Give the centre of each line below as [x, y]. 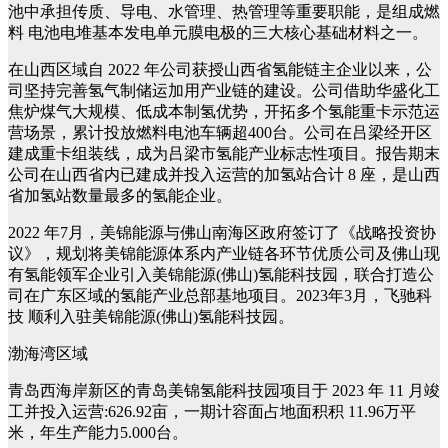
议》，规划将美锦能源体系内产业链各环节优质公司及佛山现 [224, 254]
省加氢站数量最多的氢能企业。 [120, 196]
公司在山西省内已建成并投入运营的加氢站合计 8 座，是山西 [224, 175]
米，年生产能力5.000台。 [98, 433]
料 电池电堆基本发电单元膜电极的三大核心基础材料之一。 [218, 33]
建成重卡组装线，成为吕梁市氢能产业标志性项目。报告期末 [224, 154]
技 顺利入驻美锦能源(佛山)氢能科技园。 [151, 317]
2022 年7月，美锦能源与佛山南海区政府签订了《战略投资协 [222, 233]
